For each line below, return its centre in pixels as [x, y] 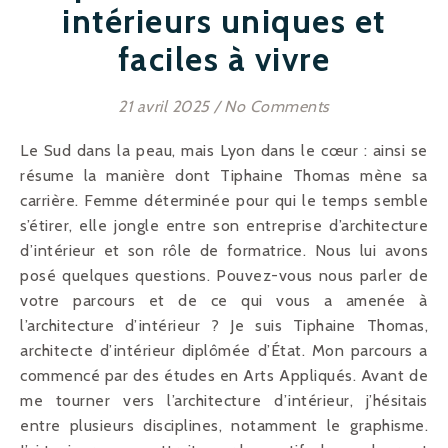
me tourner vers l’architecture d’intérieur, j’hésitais [224, 400]
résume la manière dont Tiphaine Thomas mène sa [224, 175]
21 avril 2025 [164, 106]
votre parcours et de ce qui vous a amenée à [224, 300]
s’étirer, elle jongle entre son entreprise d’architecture [224, 225]
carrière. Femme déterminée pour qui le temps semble [224, 200]
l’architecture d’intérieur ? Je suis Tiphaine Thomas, [224, 325]
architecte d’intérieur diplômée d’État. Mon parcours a [224, 350]
